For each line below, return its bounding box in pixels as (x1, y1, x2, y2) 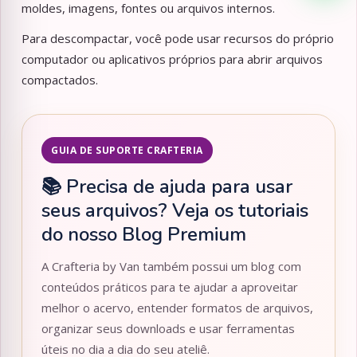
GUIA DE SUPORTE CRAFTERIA (51, 143, 203, 158)
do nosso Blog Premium (41, 222, 246, 248)
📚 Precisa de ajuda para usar (41, 174, 292, 200)
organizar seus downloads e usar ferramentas (41, 320, 295, 337)
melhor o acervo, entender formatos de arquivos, (41, 300, 313, 316)
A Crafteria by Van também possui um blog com (41, 258, 301, 275)
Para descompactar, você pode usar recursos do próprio (22, 30, 334, 47)
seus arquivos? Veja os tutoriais (41, 198, 308, 224)
